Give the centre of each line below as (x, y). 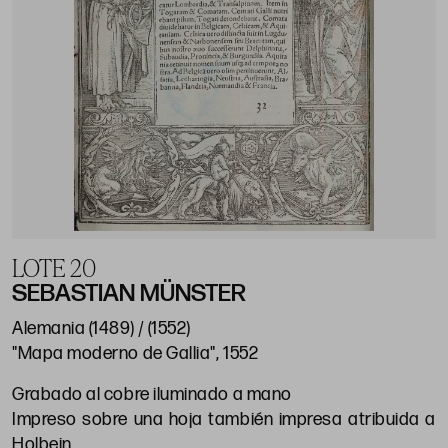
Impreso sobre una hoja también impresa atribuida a (224, 420)
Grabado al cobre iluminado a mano (152, 395)
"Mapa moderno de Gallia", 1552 (135, 354)
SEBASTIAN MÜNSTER (129, 294)
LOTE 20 (54, 267)
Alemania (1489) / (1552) (101, 329)
